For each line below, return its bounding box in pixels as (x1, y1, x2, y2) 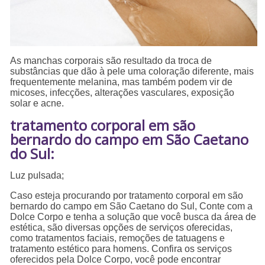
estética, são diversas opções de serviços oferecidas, (10, 222, 233, 233)
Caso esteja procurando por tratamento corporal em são (10, 190, 244, 201)
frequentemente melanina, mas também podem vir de (10, 77, 233, 88)
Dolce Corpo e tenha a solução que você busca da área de (10, 212, 257, 222)
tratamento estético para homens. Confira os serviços (10, 244, 232, 254)
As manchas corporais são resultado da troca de (10, 56, 212, 66)
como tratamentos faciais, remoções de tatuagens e (10, 233, 225, 244)
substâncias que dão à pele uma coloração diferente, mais (10, 66, 254, 77)
